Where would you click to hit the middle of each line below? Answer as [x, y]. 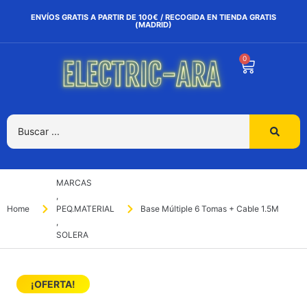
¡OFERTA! [53, 284]
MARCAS [74, 183]
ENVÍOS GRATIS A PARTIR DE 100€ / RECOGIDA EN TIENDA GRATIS [153, 17]
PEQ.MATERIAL [85, 209]
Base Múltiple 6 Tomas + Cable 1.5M [210, 209]
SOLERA [72, 235]
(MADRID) [153, 25]
